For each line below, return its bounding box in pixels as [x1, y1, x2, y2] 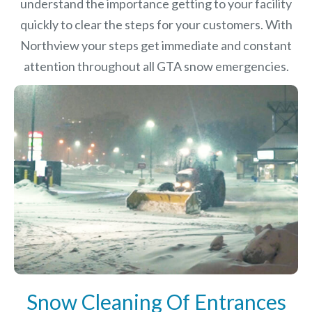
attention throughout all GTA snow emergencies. [23, 58, 289, 75]
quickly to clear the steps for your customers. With [19, 17, 292, 33]
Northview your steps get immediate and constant [20, 38, 292, 54]
